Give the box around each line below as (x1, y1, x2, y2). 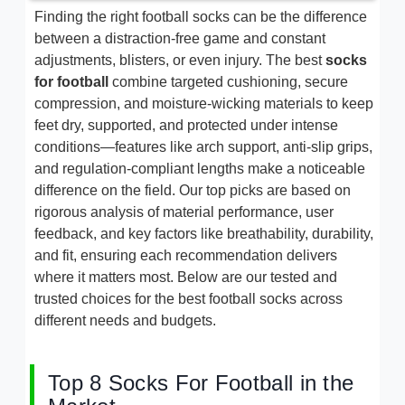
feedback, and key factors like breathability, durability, (34, 225, 373, 241)
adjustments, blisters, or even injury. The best (34, 52, 325, 68)
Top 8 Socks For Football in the (48, 370, 354, 395)
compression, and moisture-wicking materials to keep (34, 95, 373, 111)
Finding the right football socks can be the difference (34, 8, 367, 24)
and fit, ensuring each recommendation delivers (34, 247, 337, 263)
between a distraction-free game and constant (34, 30, 325, 46)
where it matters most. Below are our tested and (34, 268, 337, 285)
